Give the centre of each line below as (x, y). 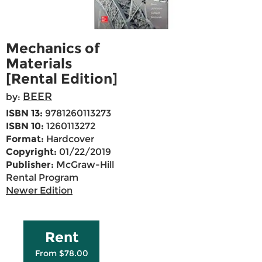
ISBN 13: (24, 113)
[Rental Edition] (62, 79)
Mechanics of (53, 49)
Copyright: (31, 152)
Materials (39, 64)
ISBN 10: (25, 126)
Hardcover (69, 139)
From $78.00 (62, 254)
